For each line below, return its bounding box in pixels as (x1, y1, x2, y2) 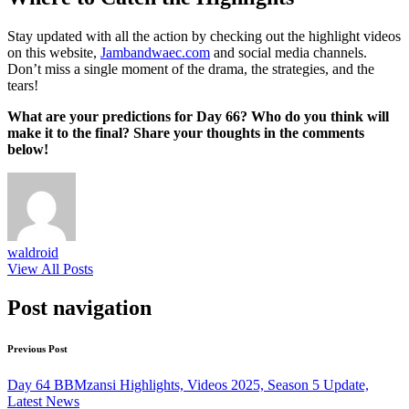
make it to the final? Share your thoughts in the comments (7, 124, 364, 141)
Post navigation (7, 295, 152, 320)
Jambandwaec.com (100, 44, 210, 60)
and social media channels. (210, 44, 367, 60)
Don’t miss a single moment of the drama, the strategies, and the (7, 60, 374, 77)
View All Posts (7, 260, 93, 277)
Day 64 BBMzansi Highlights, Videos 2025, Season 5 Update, (7, 376, 369, 393)
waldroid (7, 244, 58, 260)
